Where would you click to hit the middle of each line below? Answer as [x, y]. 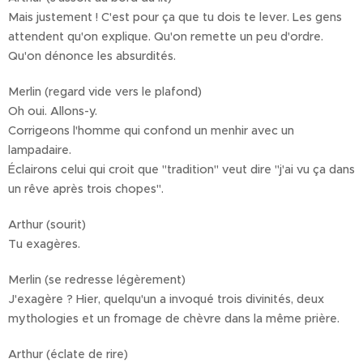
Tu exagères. [44, 244]
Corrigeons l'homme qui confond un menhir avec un [151, 131]
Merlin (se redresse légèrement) [97, 280]
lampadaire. [40, 150]
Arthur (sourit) [47, 225]
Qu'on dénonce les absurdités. [92, 56]
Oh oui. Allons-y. [53, 111]
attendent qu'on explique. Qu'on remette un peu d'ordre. [166, 37]
